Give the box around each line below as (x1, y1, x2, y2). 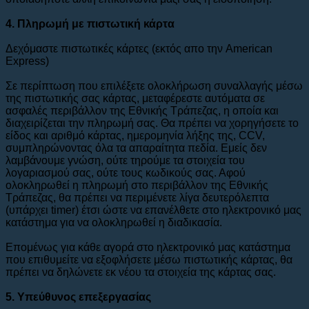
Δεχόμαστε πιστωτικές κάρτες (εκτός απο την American (6, 42, 272, 54)
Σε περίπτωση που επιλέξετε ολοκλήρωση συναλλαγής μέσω (6, 79, 303, 92)
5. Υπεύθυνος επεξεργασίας (6, 290, 151, 303)
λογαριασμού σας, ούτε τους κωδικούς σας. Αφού (6, 166, 246, 179)
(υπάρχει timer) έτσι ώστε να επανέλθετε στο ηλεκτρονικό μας (6, 203, 301, 216)
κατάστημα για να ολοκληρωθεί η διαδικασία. (6, 216, 222, 228)
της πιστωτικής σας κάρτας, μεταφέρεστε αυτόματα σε (6, 92, 265, 104)
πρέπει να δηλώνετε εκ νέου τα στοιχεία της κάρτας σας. (6, 266, 276, 278)
